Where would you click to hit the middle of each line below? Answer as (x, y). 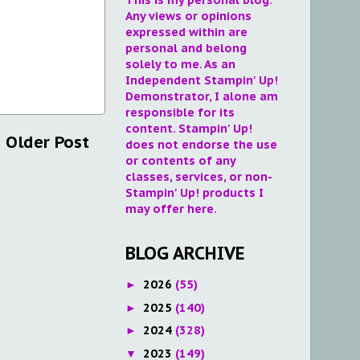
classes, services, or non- (199, 177)
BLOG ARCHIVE (185, 254)
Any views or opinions (188, 16)
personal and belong (186, 48)
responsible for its (180, 112)
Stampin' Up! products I (194, 193)
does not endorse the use (201, 145)
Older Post (47, 142)
